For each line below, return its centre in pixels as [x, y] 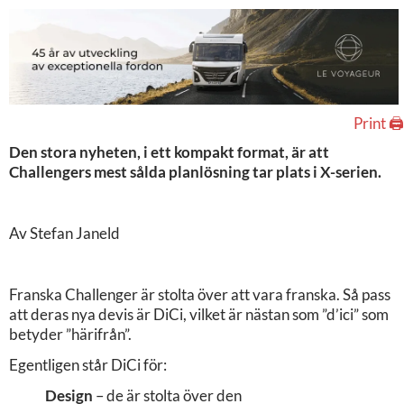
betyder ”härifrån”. [70, 334]
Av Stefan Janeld [64, 233]
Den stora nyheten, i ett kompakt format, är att [169, 151]
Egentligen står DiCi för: [88, 364]
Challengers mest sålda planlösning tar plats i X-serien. [195, 171]
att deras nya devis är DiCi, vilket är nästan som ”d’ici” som [199, 314]
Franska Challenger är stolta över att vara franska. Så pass [200, 294]
